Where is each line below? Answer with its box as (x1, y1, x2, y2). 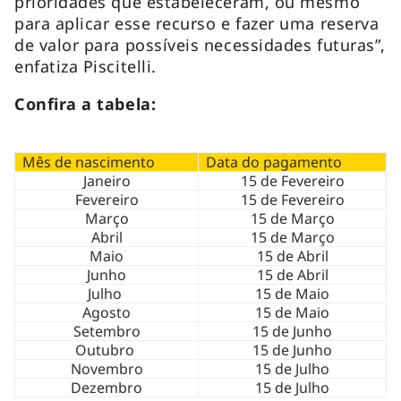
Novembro (70, 358, 143, 379)
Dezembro (71, 377, 142, 397)
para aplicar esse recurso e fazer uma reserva (14, 12, 380, 34)
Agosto (82, 302, 131, 322)
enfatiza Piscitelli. (14, 55, 162, 77)
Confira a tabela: (14, 92, 161, 115)
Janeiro (82, 170, 131, 191)
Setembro (73, 320, 141, 341)
